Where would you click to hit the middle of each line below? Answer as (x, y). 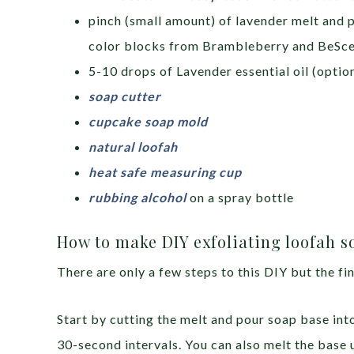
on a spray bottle (240, 197)
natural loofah (133, 147)
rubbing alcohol (137, 197)
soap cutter (125, 96)
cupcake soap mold (148, 121)
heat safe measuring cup (165, 172)
